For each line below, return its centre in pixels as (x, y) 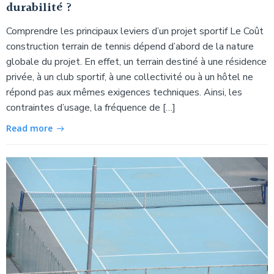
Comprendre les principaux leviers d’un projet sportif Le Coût (135, 31)
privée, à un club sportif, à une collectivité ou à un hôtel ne (130, 77)
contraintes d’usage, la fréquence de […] (91, 107)
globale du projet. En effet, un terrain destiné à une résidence (136, 61)
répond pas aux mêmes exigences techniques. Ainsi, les (124, 92)
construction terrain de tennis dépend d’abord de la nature (130, 46)
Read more (29, 128)
